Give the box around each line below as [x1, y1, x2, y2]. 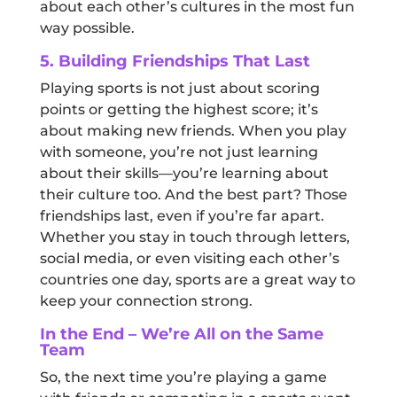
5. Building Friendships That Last [39, 51, 310, 72]
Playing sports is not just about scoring [39, 80, 320, 97]
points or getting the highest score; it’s [39, 101, 318, 119]
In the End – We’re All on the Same [39, 324, 323, 345]
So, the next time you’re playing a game [39, 369, 327, 386]
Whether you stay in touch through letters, [39, 229, 350, 246]
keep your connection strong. [39, 292, 253, 310]
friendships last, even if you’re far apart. [39, 207, 324, 225]
